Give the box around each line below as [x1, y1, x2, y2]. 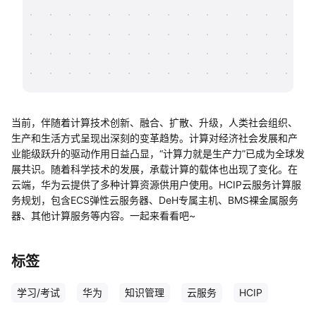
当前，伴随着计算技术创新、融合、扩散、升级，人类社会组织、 [11, 116, 298, 128]
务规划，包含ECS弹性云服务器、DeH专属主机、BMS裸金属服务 [11, 194, 298, 206]
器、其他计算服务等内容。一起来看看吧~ [11, 209, 195, 221]
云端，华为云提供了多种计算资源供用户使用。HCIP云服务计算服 [11, 178, 301, 190]
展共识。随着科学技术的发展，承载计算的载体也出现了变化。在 [11, 163, 298, 175]
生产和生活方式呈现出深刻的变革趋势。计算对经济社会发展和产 [11, 132, 298, 144]
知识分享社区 [54, 24, 113, 37]
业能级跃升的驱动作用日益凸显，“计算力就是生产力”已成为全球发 [11, 147, 305, 159]
